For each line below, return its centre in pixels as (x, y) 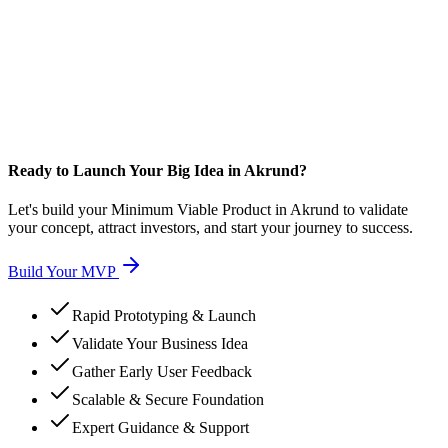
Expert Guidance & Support (160, 428)
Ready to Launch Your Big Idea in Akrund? (157, 171)
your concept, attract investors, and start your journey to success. (210, 228)
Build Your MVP (61, 272)
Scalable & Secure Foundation (168, 400)
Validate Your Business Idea (160, 344)
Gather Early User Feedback (162, 372)
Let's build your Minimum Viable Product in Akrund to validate (208, 210)
